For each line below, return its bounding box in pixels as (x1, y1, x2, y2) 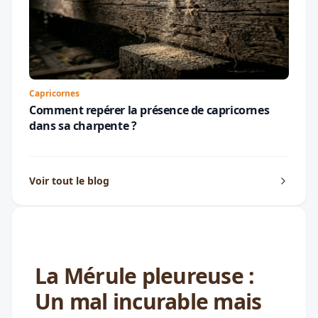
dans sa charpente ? (29, 117, 137, 133)
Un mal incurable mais (35, 286, 262, 316)
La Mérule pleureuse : (35, 261, 255, 290)
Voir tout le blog (29, 173, 109, 187)
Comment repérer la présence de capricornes (29, 102, 270, 118)
